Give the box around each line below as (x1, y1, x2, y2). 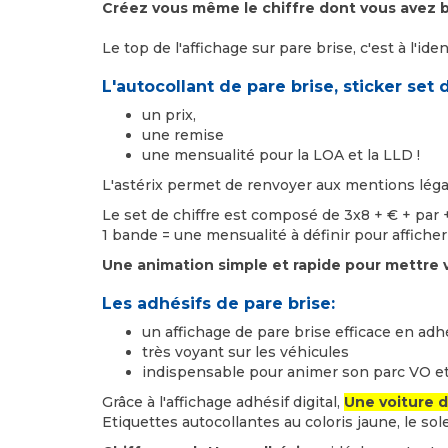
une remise (142, 126, 224, 144)
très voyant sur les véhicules (142, 343, 349, 361)
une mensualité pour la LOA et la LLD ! (142, 146, 420, 164)
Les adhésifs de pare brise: (102, 294, 335, 313)
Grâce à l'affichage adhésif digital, (102, 393, 344, 411)
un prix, (142, 106, 196, 124)
